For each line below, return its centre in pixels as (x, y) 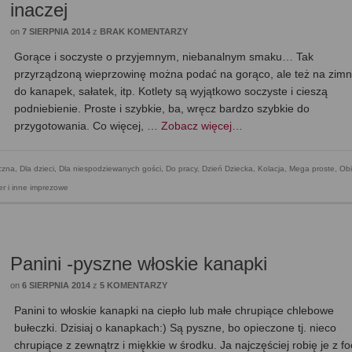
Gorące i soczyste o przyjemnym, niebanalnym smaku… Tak (164, 57)
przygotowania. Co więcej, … (88, 126)
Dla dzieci (37, 169)
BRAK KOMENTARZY (144, 32)
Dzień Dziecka (227, 169)
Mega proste (312, 169)
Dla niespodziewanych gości (110, 169)
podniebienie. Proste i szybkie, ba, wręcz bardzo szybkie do (162, 109)
